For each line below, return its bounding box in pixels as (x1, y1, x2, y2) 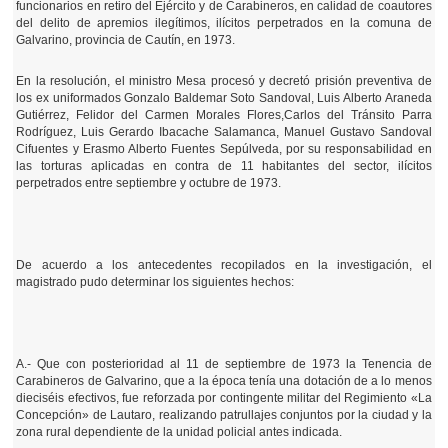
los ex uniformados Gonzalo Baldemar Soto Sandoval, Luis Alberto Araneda (16, 91, 432, 105)
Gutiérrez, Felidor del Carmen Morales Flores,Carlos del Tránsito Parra (16, 108, 432, 122)
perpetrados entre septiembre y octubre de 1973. (16, 176, 282, 190)
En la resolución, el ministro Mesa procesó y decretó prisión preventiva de (16, 74, 432, 88)
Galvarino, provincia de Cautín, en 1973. (16, 33, 236, 47)
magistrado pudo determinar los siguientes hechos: (16, 275, 295, 289)
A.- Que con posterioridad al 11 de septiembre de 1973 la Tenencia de (16, 357, 432, 371)
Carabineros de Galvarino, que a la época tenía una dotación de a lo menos (16, 374, 432, 388)
